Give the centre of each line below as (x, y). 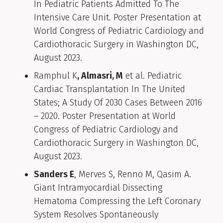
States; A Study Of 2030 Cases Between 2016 (118, 103)
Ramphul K (56, 76)
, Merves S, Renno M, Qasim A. (133, 174)
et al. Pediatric (152, 76)
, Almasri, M (100, 76)
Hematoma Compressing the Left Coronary (117, 201)
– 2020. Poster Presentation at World (105, 116)
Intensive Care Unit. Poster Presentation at (117, 18)
